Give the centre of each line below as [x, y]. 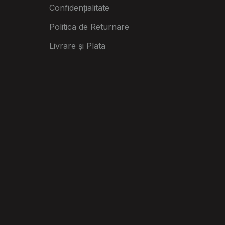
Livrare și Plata [77, 45]
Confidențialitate [79, 7]
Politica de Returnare [89, 26]
